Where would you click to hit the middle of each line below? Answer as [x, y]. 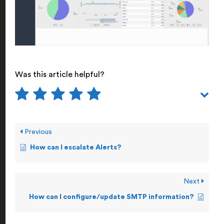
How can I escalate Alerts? [76, 147]
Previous [37, 132]
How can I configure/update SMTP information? [111, 197]
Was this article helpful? [60, 74]
